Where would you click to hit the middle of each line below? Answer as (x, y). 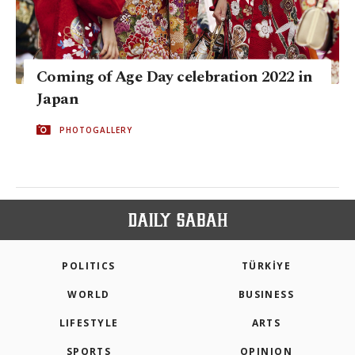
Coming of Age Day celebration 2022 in (175, 76)
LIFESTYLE (89, 323)
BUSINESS (266, 295)
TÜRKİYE (266, 266)
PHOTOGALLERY (96, 130)
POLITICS (89, 266)
